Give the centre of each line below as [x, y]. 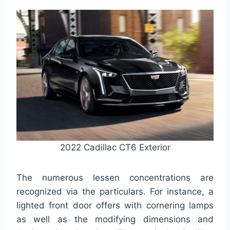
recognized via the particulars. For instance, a [115, 191]
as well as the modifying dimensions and [115, 219]
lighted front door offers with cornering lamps [115, 205]
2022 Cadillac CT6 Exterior [115, 147]
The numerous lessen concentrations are [115, 177]
